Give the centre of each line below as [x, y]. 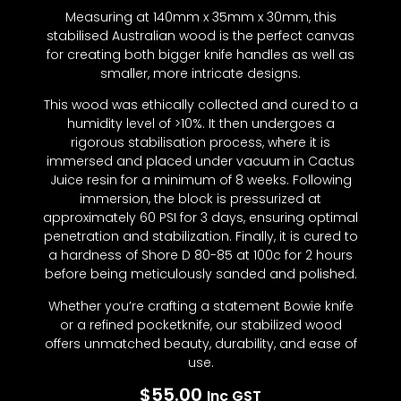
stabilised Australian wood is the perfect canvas [200, 36]
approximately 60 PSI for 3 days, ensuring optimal [200, 218]
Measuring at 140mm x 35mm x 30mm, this [200, 17]
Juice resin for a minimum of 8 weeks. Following [200, 180]
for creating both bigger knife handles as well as [200, 55]
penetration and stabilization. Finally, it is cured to [200, 237]
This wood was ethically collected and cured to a [200, 105]
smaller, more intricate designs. [200, 74]
